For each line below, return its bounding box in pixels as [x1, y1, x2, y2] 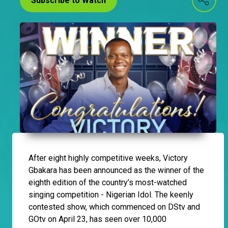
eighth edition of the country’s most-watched [28, 178, 187, 188]
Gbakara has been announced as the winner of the [28, 165, 204, 176]
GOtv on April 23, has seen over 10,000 [28, 214, 166, 224]
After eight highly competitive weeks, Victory [28, 153, 188, 163]
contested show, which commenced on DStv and [28, 202, 200, 212]
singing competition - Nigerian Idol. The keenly [28, 190, 193, 200]
